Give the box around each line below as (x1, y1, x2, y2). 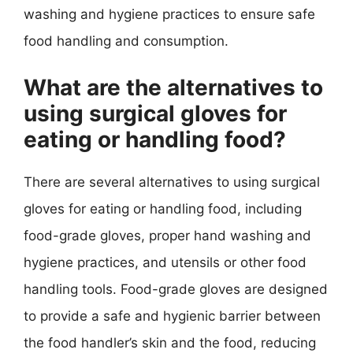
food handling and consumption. (24, 33, 229, 49)
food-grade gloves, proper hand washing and (24, 227, 311, 243)
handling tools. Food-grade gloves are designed (24, 281, 328, 297)
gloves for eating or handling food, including (24, 200, 302, 217)
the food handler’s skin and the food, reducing (24, 334, 316, 351)
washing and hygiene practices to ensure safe (24, 6, 315, 22)
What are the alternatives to (24, 73, 323, 101)
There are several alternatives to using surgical (24, 173, 320, 190)
